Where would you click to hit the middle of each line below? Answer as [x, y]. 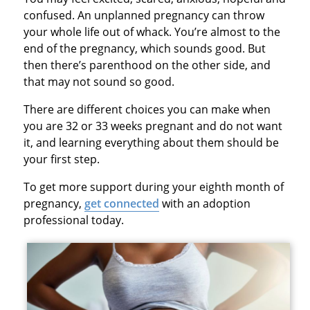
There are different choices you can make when [147, 109]
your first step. [61, 159]
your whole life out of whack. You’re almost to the [152, 31]
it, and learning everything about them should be [151, 142]
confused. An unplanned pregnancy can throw [144, 15]
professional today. [73, 220]
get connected [121, 203]
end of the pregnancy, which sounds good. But [144, 48]
